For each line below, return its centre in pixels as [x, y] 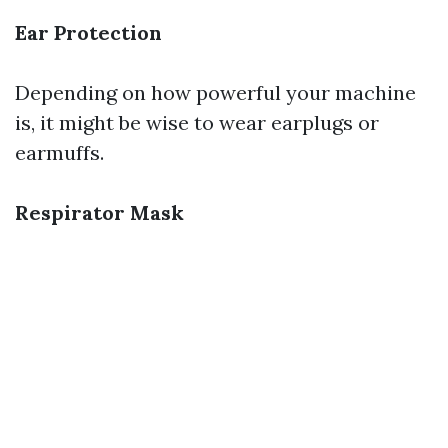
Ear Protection [88, 32]
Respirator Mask [99, 212]
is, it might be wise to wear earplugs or [197, 122]
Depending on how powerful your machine [215, 92]
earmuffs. [59, 152]
